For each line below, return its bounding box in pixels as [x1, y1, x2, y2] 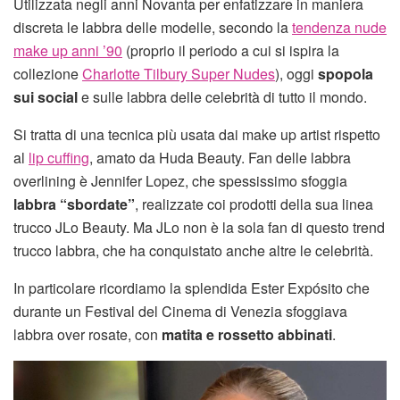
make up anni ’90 [13, 39, 122, 61]
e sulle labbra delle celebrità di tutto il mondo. [78, 86, 367, 107]
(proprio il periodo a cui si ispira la [122, 39, 339, 61]
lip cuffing [29, 146, 89, 168]
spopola [318, 62, 373, 84]
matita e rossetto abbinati [162, 323, 332, 345]
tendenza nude [292, 16, 387, 37]
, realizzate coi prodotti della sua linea [135, 193, 373, 214]
